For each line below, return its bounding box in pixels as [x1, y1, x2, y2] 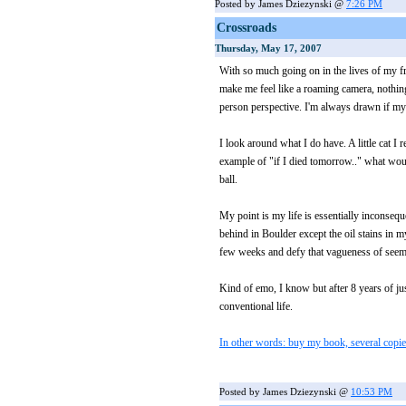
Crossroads [217, 21, 276, 34]
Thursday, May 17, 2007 [215, 43, 322, 53]
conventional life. [219, 300, 293, 313]
